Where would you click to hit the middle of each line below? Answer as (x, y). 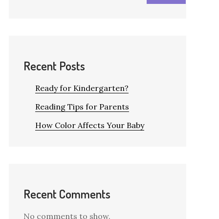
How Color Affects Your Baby (89, 125)
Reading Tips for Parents (82, 107)
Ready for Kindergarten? (82, 88)
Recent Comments (67, 194)
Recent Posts (54, 66)
